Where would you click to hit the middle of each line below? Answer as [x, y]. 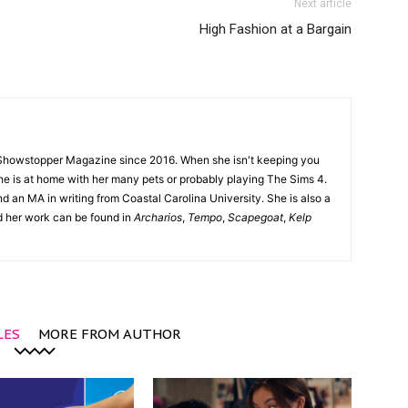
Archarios [158, 217]
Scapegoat [255, 217]
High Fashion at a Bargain [275, 29]
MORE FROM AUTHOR [109, 334]
